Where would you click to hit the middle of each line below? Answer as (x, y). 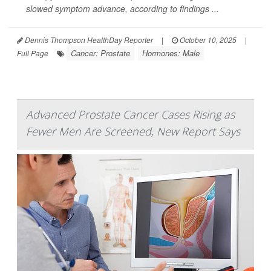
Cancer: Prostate (100, 53)
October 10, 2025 (207, 39)
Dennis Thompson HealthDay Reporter (88, 39)
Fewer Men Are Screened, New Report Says (133, 131)
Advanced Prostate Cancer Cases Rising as (130, 114)
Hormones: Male (171, 53)
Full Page (33, 53)
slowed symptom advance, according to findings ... (122, 8)
